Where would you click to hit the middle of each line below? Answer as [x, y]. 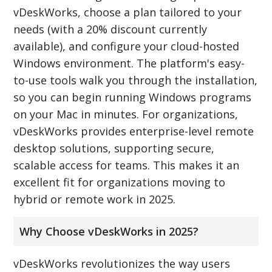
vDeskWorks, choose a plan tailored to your [128, 12]
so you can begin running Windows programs [133, 97]
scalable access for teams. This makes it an [127, 165]
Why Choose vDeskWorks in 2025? [109, 231]
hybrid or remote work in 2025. [95, 199]
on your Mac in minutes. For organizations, [126, 114]
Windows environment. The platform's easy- [129, 63]
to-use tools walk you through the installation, [136, 80]
